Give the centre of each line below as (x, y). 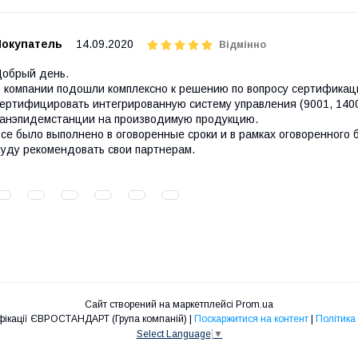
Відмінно (243, 44)
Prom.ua (255, 304)
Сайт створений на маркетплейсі (160, 304)
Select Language (173, 334)
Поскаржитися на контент (251, 319)
